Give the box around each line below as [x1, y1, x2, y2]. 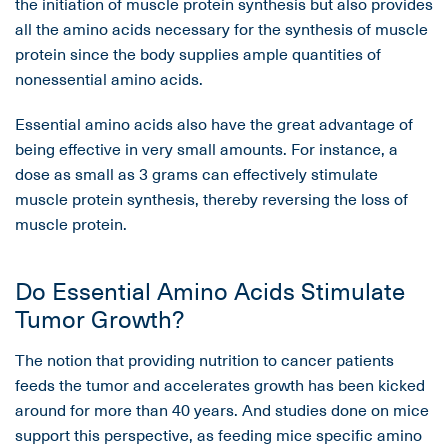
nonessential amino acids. [15, 66, 203, 91]
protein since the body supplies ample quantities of [15, 41, 381, 66]
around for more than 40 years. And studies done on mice [15, 397, 429, 422]
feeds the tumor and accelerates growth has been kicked [15, 372, 425, 397]
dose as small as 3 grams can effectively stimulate [15, 161, 378, 186]
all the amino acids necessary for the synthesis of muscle [15, 16, 428, 41]
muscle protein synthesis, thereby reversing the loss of [15, 186, 408, 211]
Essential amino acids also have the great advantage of [15, 111, 413, 136]
